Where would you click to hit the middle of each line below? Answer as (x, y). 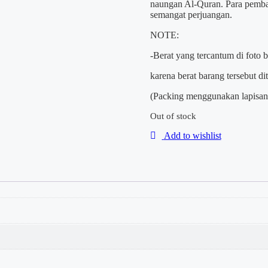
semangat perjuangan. (191, 15)
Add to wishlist (192, 136)
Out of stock (173, 116)
